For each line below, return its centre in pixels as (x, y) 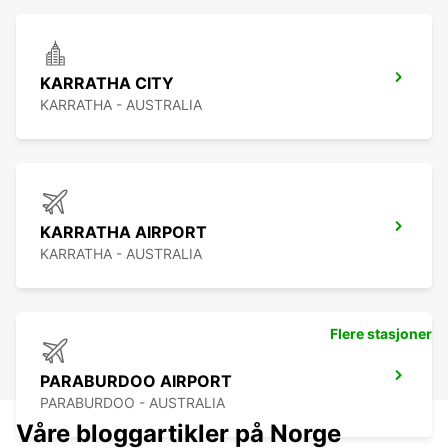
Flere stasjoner (381, 334)
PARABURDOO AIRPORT (136, 381)
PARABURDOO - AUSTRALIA (132, 403)
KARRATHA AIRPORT (123, 232)
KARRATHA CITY (107, 83)
